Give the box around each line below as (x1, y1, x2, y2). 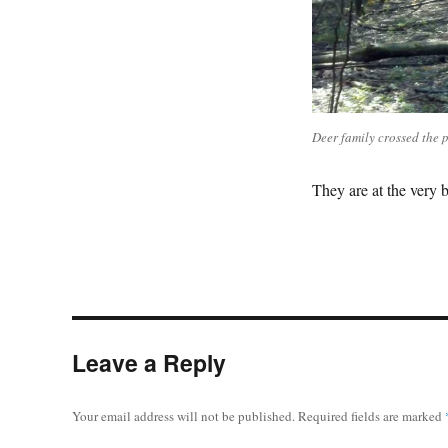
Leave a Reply (72, 346, 226, 380)
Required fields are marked (298, 407, 445, 426)
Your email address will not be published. (72, 407, 295, 426)
